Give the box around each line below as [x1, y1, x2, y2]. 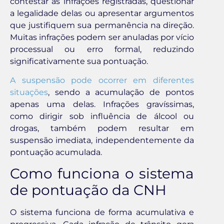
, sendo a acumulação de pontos [48, 87, 194, 97]
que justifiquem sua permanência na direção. [10, 20, 194, 30]
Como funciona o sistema [10, 165, 194, 182]
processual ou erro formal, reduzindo [10, 44, 194, 54]
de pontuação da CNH [10, 181, 166, 199]
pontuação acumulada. [10, 147, 102, 157]
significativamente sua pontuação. [10, 56, 148, 66]
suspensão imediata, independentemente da [10, 135, 194, 145]
